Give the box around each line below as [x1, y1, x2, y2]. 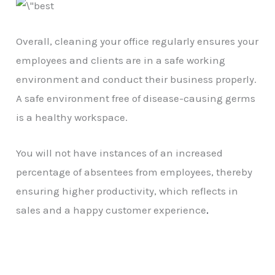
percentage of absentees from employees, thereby [16, 166, 253, 179]
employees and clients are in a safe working [16, 54, 226, 67]
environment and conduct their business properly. [16, 73, 257, 86]
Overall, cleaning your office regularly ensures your [16, 35, 259, 48]
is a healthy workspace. [16, 111, 128, 124]
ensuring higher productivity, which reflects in [16, 185, 239, 198]
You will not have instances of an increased [16, 147, 223, 160]
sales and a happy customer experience [16, 204, 207, 217]
